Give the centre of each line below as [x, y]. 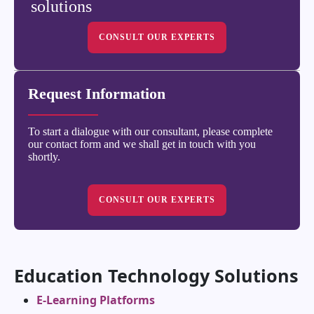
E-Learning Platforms [96, 300]
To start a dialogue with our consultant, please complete [150, 132]
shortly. [44, 157]
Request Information [97, 94]
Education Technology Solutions [156, 276]
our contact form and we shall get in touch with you [142, 144]
